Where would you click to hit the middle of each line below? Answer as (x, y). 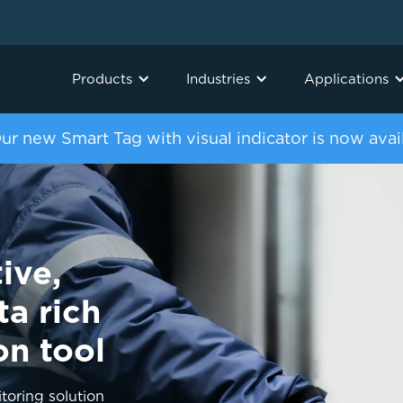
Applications (346, 79)
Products (102, 79)
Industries (218, 79)
